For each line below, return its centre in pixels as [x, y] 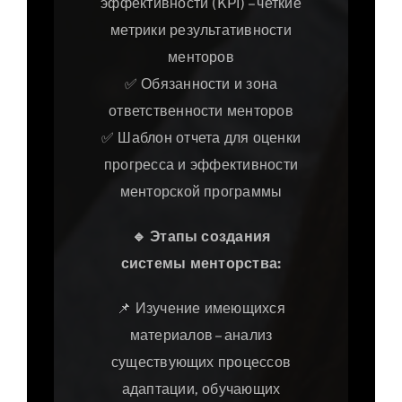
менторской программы [201, 192]
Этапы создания [208, 237]
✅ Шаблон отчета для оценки [201, 138]
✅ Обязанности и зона [201, 84]
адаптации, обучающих [201, 389]
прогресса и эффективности [201, 165]
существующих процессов [201, 363]
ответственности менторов [201, 111]
